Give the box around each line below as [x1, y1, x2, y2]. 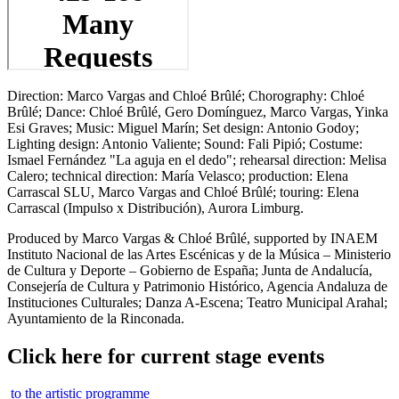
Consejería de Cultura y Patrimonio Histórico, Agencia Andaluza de [7, 278, 387, 294]
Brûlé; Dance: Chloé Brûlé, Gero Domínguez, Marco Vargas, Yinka [7, 103, 388, 119]
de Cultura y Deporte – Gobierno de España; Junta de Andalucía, [7, 262, 372, 278]
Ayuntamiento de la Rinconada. [7, 310, 184, 326]
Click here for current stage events [7, 344, 324, 368]
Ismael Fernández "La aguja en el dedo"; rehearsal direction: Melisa [7, 151, 387, 167]
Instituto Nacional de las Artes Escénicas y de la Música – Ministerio [7, 246, 391, 262]
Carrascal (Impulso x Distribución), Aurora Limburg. [7, 199, 304, 216]
